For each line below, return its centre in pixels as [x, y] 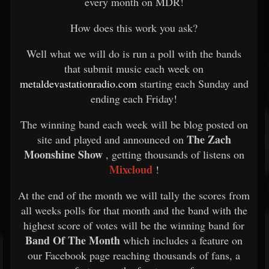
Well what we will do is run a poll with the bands [134, 53]
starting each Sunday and [194, 83]
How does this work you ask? [134, 28]
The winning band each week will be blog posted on [134, 124]
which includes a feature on [181, 240]
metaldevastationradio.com [80, 83]
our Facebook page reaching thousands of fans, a [134, 255]
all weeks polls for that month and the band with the [134, 210]
